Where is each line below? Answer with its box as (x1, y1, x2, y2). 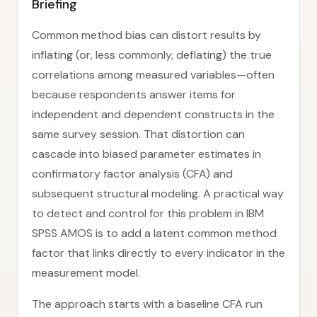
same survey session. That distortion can (32, 127, 245, 142)
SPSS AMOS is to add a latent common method (32, 226, 277, 241)
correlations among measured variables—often (32, 67, 275, 82)
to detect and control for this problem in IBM (32, 206, 264, 221)
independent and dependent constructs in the (32, 107, 275, 122)
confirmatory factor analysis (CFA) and (32, 166, 233, 181)
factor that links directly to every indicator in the (32, 246, 285, 260)
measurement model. (32, 265, 140, 280)
